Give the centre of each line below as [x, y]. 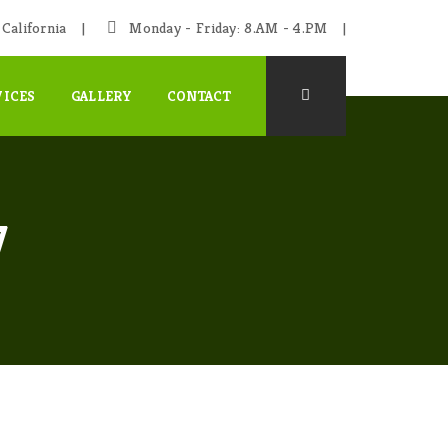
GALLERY [101, 96]
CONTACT [198, 96]
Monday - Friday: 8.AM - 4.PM [226, 28]
